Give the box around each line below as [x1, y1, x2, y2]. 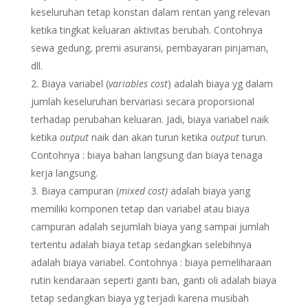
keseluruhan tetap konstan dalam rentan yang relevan [30, 5, 270, 19]
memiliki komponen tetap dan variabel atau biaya [30, 202, 250, 215]
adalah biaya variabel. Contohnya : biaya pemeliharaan [30, 256, 272, 269]
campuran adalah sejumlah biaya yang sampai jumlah [30, 220, 269, 233]
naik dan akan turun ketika [88, 131, 210, 144]
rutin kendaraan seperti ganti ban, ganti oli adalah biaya [30, 274, 276, 287]
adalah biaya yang [170, 184, 250, 197]
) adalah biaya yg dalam [167, 77, 273, 90]
